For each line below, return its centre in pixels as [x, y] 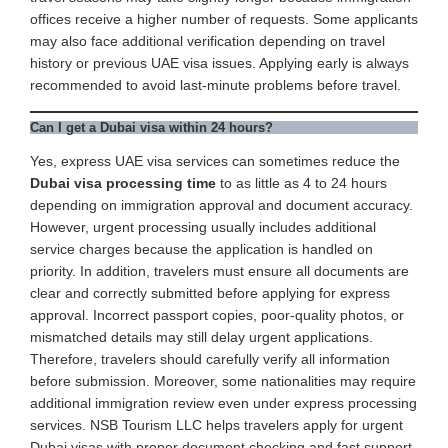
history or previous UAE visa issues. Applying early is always [219, 62]
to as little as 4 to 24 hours [301, 182]
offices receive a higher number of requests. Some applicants [224, 18]
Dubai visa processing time [123, 182]
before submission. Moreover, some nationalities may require [223, 380]
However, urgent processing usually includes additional [203, 226]
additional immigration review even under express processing [223, 402]
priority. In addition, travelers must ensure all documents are [219, 270]
